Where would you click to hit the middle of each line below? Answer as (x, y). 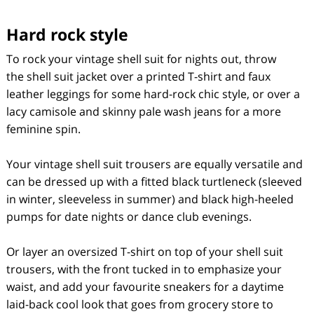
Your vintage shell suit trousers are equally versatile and (154, 164)
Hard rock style (67, 34)
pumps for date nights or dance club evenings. (129, 217)
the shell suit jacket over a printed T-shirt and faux (138, 76)
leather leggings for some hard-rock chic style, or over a (153, 94)
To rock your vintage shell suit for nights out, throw (141, 59)
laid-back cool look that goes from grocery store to (139, 304)
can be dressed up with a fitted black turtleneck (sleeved (154, 182)
